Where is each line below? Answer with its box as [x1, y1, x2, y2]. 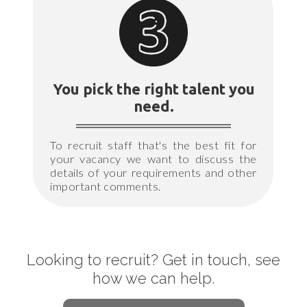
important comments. [50, 179, 161, 193]
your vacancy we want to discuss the [50, 151, 257, 166]
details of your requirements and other [50, 165, 257, 180]
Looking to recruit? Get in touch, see [27, 250, 280, 269]
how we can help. [93, 269, 214, 287]
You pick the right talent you [52, 80, 255, 98]
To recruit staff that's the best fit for [50, 138, 257, 152]
